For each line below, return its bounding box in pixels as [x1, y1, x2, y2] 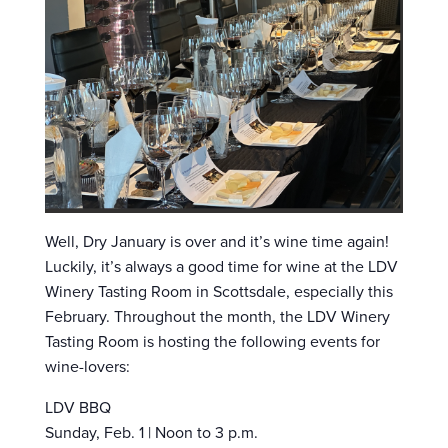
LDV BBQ [45, 395, 111, 419]
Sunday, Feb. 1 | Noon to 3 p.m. [45, 420, 258, 444]
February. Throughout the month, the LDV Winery [45, 304, 390, 328]
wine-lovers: [45, 354, 130, 378]
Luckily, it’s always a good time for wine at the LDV [45, 254, 398, 278]
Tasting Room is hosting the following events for [45, 329, 380, 353]
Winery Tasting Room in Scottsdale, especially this [45, 279, 393, 303]
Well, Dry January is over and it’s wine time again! [45, 229, 389, 253]
